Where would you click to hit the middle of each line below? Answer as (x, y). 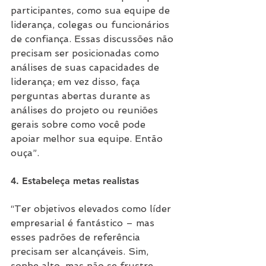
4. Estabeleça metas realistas (75, 181)
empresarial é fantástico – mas (84, 223)
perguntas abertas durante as (82, 96)
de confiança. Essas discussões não (94, 39)
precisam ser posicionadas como (86, 53)
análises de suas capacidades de (86, 68)
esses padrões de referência (77, 237)
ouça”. (25, 153)
